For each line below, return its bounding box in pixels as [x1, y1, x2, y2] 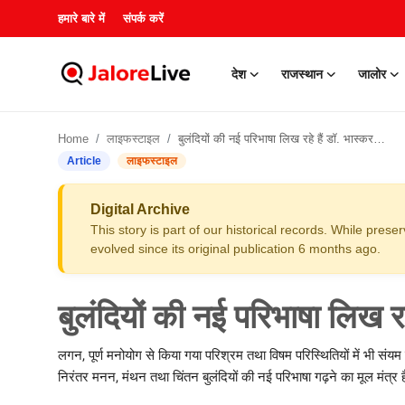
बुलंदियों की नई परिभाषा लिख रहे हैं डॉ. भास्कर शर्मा [178, 132, 373, 146]
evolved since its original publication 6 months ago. [90, 241, 381, 256]
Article [67, 155, 101, 167]
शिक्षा [14, 372, 39, 392]
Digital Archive [90, 202, 190, 217]
